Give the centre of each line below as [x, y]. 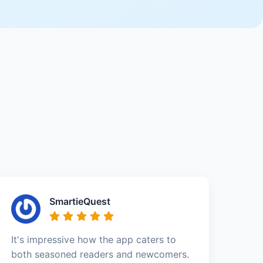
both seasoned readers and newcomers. [100, 254]
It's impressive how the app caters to [94, 239]
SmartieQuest [80, 201]
